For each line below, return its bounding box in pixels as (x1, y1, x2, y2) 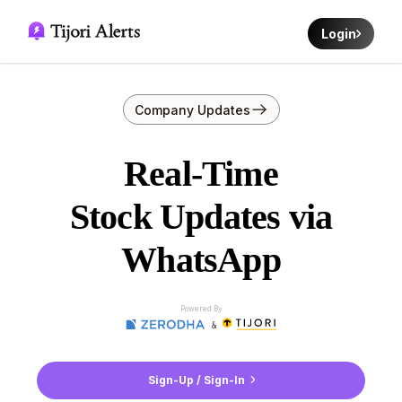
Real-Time (124, 153, 278, 194)
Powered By (179, 303, 223, 313)
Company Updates (134, 101, 250, 118)
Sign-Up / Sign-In (147, 373, 250, 388)
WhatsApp (121, 240, 281, 280)
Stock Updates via (69, 197, 333, 237)
